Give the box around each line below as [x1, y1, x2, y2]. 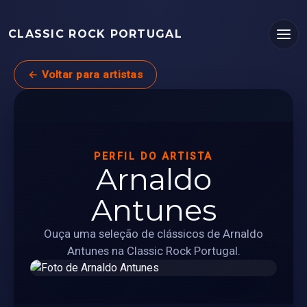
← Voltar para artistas [28, 68, 143, 81]
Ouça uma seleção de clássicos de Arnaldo [44, 226, 263, 241]
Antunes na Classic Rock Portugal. [66, 243, 241, 258]
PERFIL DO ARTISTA [93, 150, 214, 162]
